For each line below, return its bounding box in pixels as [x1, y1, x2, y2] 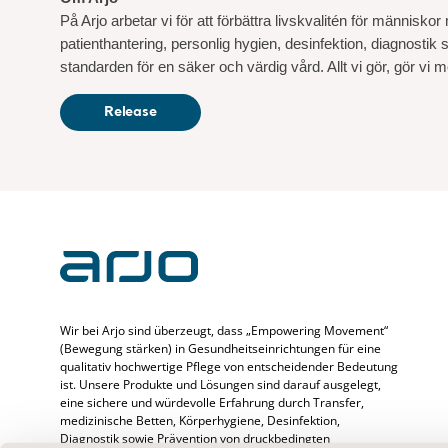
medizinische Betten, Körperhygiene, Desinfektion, [60, 412, 340, 430]
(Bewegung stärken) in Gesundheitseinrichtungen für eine [60, 340, 381, 358]
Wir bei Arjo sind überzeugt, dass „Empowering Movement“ [60, 322, 388, 340]
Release [104, 105, 157, 119]
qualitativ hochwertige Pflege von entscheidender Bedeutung [60, 358, 398, 376]
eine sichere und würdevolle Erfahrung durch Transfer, [60, 394, 364, 412]
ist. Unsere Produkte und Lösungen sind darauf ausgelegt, [60, 376, 381, 394]
